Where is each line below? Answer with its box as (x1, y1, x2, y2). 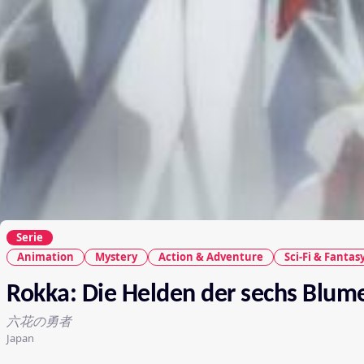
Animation (17, 249, 74, 264)
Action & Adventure (158, 249, 263, 264)
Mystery (95, 249, 137, 264)
